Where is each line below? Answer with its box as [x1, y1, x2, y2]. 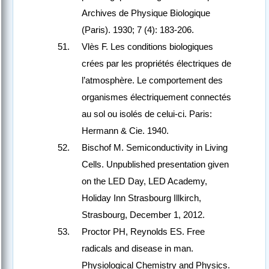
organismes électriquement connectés [82, 92, 231, 103]
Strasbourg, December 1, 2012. [82, 210, 205, 220]
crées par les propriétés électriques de [82, 58, 231, 69]
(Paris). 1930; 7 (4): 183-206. [82, 25, 194, 35]
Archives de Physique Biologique [82, 8, 210, 19]
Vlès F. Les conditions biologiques [82, 41, 213, 52]
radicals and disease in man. [82, 243, 193, 254]
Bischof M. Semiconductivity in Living [82, 142, 228, 153]
